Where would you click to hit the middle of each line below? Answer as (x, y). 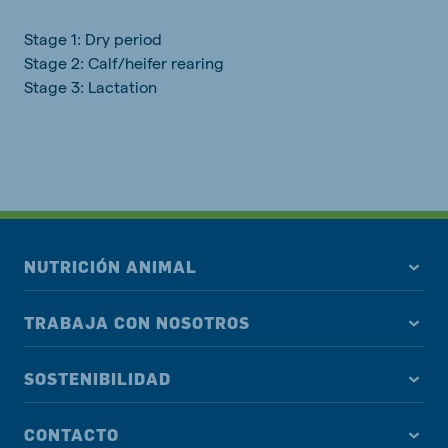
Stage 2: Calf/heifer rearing (126, 63)
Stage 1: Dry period (95, 39)
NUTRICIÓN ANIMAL (110, 267)
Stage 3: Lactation (92, 87)
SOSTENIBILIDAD (97, 379)
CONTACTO (71, 435)
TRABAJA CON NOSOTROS (137, 323)
